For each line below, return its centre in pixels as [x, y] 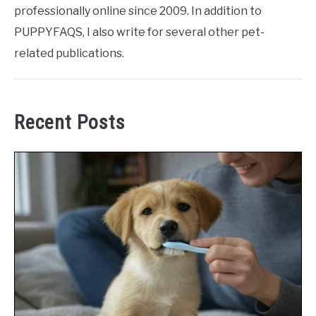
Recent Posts [70, 123]
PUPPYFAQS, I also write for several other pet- [139, 32]
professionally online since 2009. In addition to [138, 11]
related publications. [69, 54]
